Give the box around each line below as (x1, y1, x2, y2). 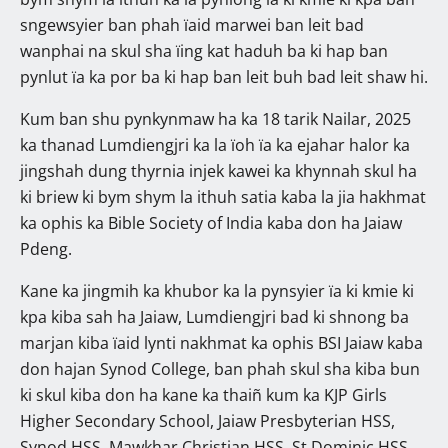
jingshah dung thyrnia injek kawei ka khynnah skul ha (20, 159, 417, 182)
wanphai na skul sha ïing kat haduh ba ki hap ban (20, 39, 388, 62)
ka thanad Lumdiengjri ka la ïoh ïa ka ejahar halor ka (20, 133, 410, 156)
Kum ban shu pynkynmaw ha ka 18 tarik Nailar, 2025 (20, 107, 411, 130)
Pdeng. (20, 237, 72, 260)
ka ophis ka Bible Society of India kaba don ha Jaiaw (20, 211, 402, 234)
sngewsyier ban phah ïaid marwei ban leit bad (20, 13, 364, 36)
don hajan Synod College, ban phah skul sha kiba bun (20, 357, 420, 380)
